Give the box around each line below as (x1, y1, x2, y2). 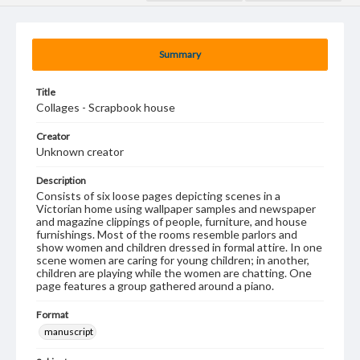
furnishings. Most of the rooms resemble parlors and (36, 227, 297, 241)
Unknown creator (36, 145, 124, 158)
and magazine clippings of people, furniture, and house (36, 215, 307, 228)
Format (36, 309, 68, 321)
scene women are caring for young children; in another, (36, 253, 309, 267)
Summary (159, 48, 201, 60)
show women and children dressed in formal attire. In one (36, 240, 322, 254)
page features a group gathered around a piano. (36, 279, 274, 292)
